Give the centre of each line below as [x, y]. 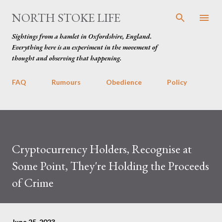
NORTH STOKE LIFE [66, 18]
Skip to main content [111, 12]
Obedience [124, 82]
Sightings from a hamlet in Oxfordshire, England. [82, 36]
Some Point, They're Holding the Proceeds [111, 166]
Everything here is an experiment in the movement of [85, 47]
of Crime [33, 183]
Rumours [66, 82]
